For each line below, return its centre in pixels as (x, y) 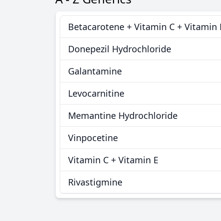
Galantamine (95, 71)
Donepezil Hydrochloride (120, 49)
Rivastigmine (95, 182)
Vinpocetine (93, 138)
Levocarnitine (96, 93)
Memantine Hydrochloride (123, 115)
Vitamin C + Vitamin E (113, 160)
